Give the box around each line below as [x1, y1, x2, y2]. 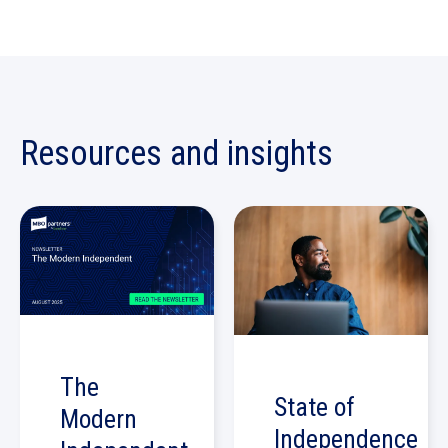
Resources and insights [20, 132, 333, 173]
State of [274, 392, 355, 423]
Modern [60, 403, 137, 434]
